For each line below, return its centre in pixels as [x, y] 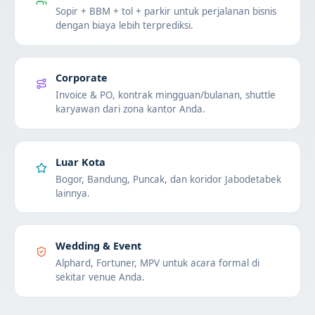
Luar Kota [80, 162]
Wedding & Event [98, 245]
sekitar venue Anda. [100, 277]
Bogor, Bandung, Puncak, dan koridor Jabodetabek [168, 179]
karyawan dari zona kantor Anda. [130, 109]
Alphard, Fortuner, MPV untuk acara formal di [157, 263]
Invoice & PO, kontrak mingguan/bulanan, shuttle [165, 95]
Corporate [81, 78]
